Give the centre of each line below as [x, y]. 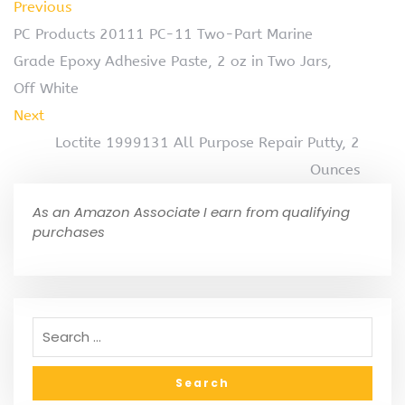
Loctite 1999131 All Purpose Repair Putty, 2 [207, 142]
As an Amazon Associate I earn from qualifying [191, 212]
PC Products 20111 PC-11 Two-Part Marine [163, 33]
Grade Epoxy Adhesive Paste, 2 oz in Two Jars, [173, 61]
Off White [46, 88]
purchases [69, 231]
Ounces [335, 169]
